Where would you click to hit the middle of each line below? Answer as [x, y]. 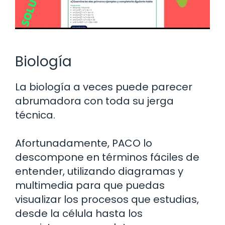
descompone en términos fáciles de [107, 157]
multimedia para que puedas [90, 185]
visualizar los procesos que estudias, [107, 199]
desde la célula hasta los [79, 213]
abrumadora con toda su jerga [94, 101]
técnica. [35, 115]
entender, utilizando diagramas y [99, 171]
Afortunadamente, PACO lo [84, 143]
